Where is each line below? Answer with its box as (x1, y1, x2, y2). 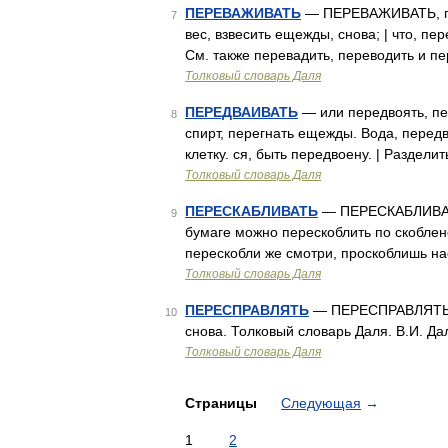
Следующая (281, 395, 361, 411)
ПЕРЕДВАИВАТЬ (185, 104, 298, 120)
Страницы (185, 395, 261, 411)
